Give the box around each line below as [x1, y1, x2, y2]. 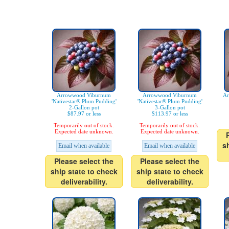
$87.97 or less [67, 110, 101, 117]
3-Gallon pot [154, 104, 185, 111]
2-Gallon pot [68, 104, 99, 111]
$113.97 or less [151, 110, 188, 117]
